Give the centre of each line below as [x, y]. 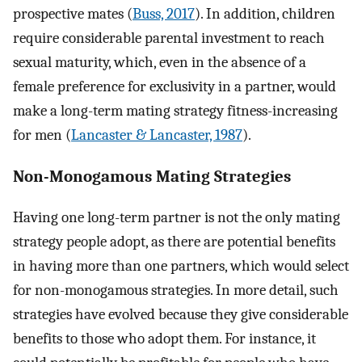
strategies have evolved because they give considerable [181, 315]
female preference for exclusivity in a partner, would [175, 86]
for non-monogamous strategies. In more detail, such [176, 290]
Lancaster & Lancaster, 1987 [157, 135]
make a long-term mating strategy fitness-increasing [175, 110]
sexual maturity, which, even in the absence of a [160, 62]
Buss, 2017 [164, 13]
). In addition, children [265, 13]
